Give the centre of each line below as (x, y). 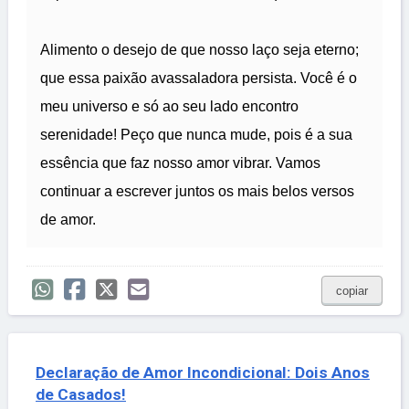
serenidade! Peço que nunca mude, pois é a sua (196, 135)
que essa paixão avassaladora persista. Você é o (199, 79)
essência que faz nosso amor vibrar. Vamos (180, 163)
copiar (352, 291)
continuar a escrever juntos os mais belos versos (197, 192)
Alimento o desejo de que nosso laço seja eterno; (199, 50)
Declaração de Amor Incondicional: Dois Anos (203, 373)
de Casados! (81, 395)
